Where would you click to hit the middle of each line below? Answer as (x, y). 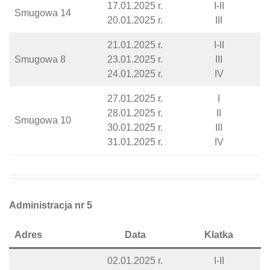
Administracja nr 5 (51, 205)
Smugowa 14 (43, 13)
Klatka (219, 235)
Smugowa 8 (40, 59)
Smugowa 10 (43, 120)
